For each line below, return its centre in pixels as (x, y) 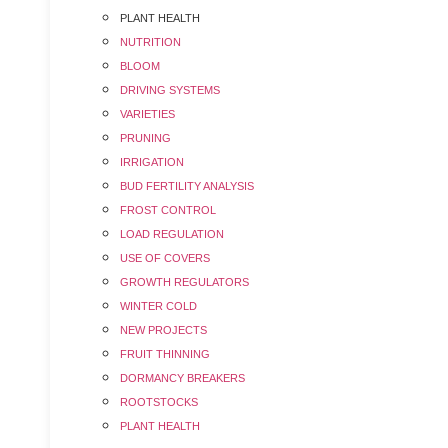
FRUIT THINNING (165, 354)
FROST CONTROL (168, 210)
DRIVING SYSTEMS (170, 90)
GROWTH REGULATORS (184, 282)
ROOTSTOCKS (159, 402)
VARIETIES (147, 114)
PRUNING (145, 138)
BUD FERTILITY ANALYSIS (187, 186)
